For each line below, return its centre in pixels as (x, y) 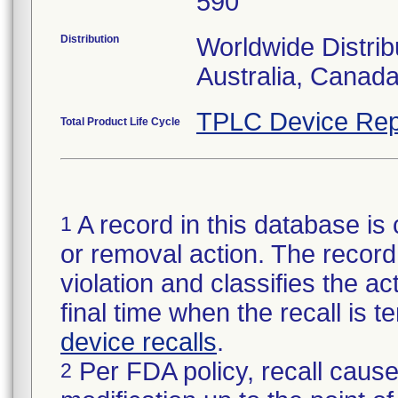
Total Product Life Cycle (120, 122)
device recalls (139, 342)
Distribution (90, 39)
